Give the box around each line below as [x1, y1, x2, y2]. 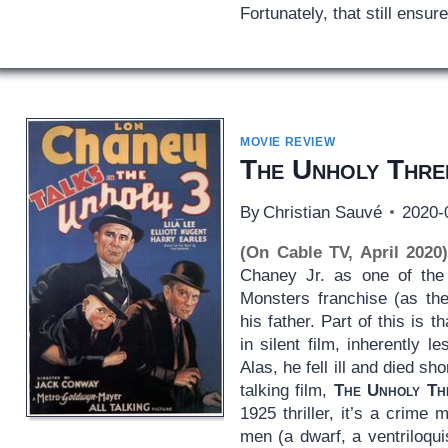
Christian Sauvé [263, 202, 383, 222]
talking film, [239, 380, 334, 400]
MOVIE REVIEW [239, 134, 336, 149]
